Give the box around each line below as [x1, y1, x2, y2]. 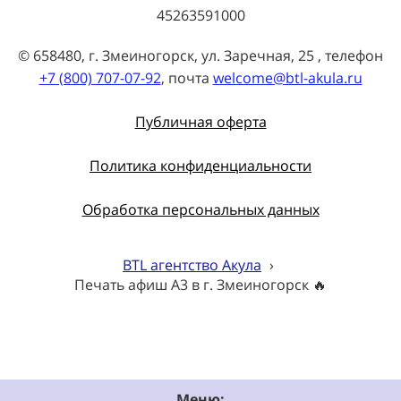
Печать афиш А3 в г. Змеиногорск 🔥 [74, 275, 327, 295]
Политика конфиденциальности [90, 156, 311, 176]
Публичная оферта [134, 112, 267, 132]
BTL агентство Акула [123, 255, 261, 276]
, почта [160, 68, 213, 89]
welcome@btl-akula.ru [212, 68, 363, 89]
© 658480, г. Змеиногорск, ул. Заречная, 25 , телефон [18, 46, 383, 66]
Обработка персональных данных [81, 200, 320, 220]
